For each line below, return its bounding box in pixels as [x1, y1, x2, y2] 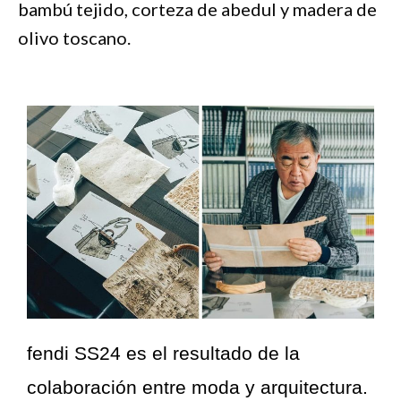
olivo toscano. [18, 26, 131, 48]
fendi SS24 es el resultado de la [27, 342, 300, 363]
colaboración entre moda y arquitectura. [27, 376, 368, 397]
